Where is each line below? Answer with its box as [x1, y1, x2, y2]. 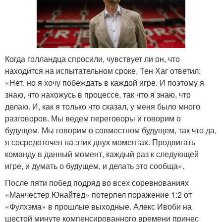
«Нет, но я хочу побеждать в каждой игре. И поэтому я [5, 76, 204, 88]
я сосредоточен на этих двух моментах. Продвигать [5, 136, 195, 148]
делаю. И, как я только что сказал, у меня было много [5, 100, 200, 112]
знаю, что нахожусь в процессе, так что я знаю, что [5, 88, 191, 100]
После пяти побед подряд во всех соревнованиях [5, 176, 189, 188]
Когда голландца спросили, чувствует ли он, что [5, 53, 180, 64]
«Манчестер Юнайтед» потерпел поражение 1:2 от [5, 188, 192, 200]
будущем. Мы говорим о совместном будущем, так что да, [5, 124, 217, 136]
